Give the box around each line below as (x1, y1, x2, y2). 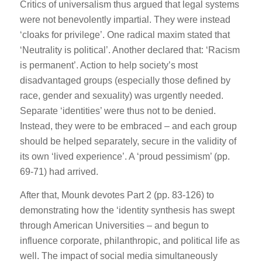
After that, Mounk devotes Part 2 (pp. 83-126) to (19, 189, 214, 200)
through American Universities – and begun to (19, 220, 209, 230)
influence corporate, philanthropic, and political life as (19, 235, 240, 246)
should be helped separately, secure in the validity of (19, 136, 236, 147)
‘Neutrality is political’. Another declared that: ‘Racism (19, 45, 240, 56)
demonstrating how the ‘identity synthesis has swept (19, 205, 235, 215)
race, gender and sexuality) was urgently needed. (19, 91, 223, 101)
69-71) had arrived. (19, 167, 98, 177)
